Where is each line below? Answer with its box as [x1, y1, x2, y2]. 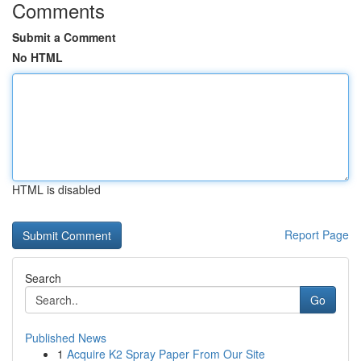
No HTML [12, 49, 63, 65]
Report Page [284, 226, 349, 243]
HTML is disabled [12, 181, 101, 197]
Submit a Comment [12, 29, 116, 45]
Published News [25, 330, 106, 346]
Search [25, 270, 61, 286]
